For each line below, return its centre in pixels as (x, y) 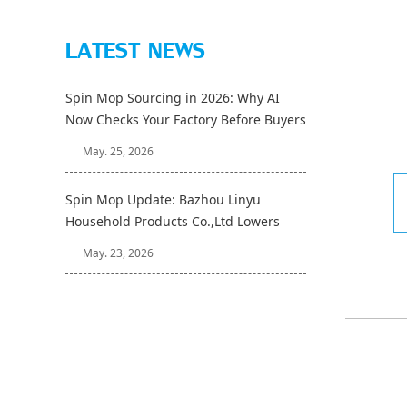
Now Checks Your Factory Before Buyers (186, 119)
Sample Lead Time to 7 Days (151, 243)
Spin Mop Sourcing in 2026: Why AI (173, 98)
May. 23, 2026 (118, 253)
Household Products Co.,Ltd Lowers (173, 221)
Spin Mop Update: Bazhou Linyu (163, 199)
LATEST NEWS (135, 51)
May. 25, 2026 (118, 151)
